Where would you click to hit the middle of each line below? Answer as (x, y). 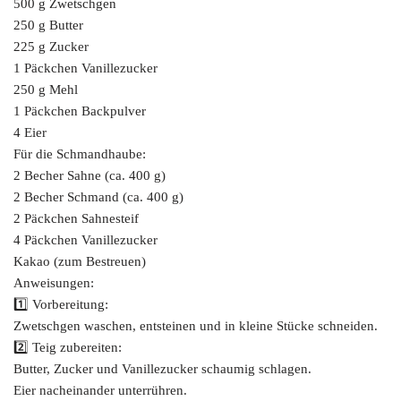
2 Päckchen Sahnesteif (76, 219)
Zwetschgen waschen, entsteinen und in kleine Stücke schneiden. (196, 326)
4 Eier (30, 133)
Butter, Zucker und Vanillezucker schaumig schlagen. (162, 369)
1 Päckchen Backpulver (80, 111)
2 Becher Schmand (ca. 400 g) (98, 197)
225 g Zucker (51, 47)
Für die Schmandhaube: (80, 154)
